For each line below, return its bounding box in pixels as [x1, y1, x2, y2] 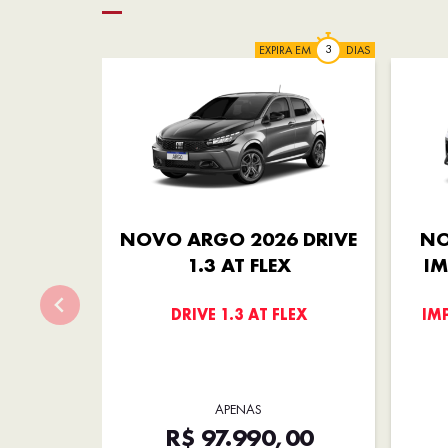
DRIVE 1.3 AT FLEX [170, 303, 307, 325]
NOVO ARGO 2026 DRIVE [120, 225, 357, 252]
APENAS [215, 399, 262, 418]
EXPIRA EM [259, 41, 311, 58]
